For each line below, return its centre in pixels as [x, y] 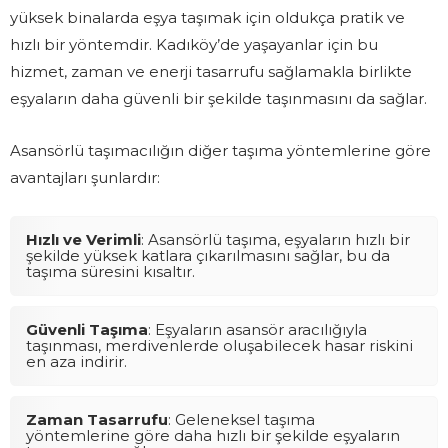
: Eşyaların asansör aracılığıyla [257, 329]
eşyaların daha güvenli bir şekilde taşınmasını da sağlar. [218, 98]
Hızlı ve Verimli [83, 239]
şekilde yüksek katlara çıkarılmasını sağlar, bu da [208, 255]
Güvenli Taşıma [87, 329]
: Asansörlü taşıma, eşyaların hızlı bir [275, 239]
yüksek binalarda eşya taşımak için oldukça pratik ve [207, 17]
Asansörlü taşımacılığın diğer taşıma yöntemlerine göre [220, 150]
